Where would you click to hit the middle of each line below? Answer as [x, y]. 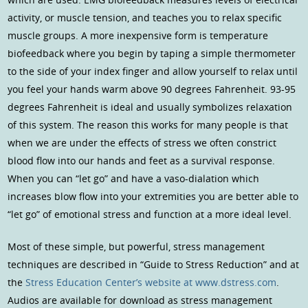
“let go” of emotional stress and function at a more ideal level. [150, 214]
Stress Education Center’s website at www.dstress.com [151, 283]
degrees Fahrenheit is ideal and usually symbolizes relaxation [150, 107]
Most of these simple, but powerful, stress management [136, 247]
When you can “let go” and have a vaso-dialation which [134, 179]
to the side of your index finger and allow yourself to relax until [153, 71]
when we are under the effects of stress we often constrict [142, 143]
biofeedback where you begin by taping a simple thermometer [152, 54]
